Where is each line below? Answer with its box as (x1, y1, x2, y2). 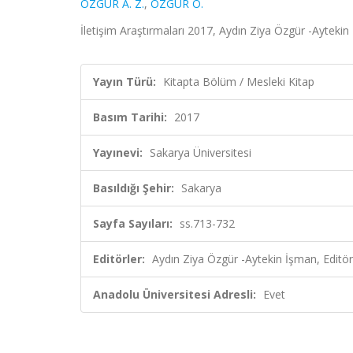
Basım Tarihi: (93, 110, 167, 124)
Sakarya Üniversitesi (150, 145, 251, 160)
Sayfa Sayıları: (93, 216, 173, 231)
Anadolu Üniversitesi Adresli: (93, 287, 256, 302)
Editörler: (93, 251, 145, 266)
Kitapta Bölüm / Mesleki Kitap (163, 74, 314, 89)
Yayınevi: (93, 145, 143, 160)
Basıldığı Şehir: (93, 180, 174, 195)
